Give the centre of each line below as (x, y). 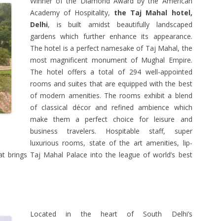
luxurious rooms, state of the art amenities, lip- (111, 143)
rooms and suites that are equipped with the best (111, 84)
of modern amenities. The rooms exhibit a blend (111, 95)
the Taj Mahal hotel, (153, 13)
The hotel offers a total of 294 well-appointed (111, 72)
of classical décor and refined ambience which (111, 107)
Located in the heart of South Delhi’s (111, 214)
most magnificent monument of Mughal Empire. (111, 60)
